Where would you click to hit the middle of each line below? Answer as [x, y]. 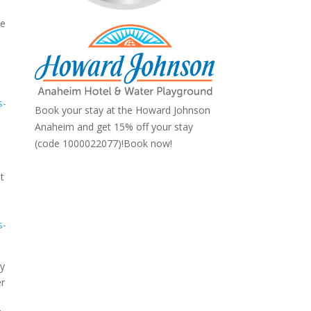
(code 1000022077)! [79, 143]
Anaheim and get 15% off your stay [114, 126]
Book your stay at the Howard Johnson [122, 110]
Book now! [148, 143]
